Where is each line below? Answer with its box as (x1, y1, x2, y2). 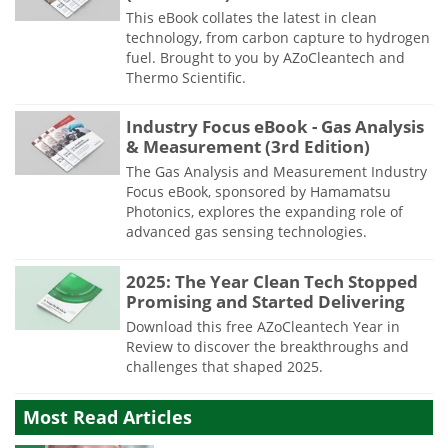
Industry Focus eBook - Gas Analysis (126, 115, 424, 139)
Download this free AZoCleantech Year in (126, 316, 400, 336)
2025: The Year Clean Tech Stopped (126, 269, 418, 293)
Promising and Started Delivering (126, 289, 405, 313)
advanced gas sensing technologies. (126, 222, 367, 242)
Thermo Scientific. (126, 67, 246, 87)
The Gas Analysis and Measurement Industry (126, 162, 427, 182)
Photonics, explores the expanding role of (126, 202, 403, 222)
